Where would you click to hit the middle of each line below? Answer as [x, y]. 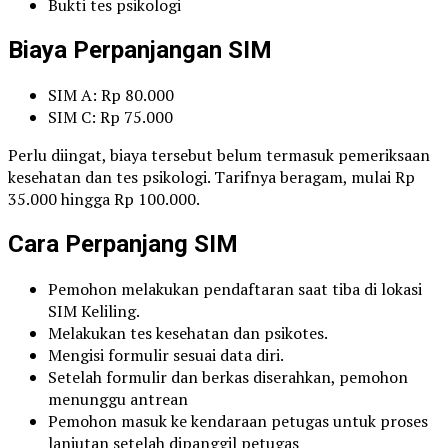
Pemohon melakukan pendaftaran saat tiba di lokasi [235, 288]
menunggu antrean [118, 398]
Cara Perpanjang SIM [123, 244]
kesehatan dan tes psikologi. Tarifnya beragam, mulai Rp [211, 177]
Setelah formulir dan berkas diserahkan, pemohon [228, 376]
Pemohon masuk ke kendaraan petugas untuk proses [238, 420]
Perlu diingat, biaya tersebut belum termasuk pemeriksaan [219, 155]
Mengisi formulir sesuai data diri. [166, 354]
